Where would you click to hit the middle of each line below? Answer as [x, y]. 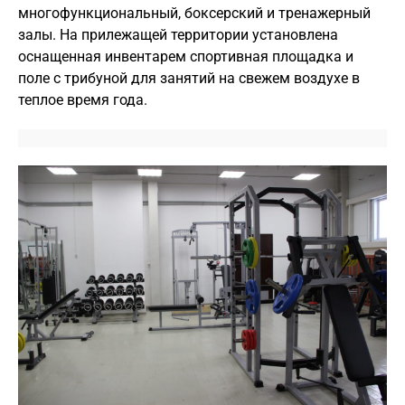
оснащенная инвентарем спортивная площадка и [186, 57]
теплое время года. [83, 100]
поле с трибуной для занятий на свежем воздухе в [189, 78]
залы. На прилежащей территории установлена [178, 35]
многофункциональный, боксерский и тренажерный [194, 13]
